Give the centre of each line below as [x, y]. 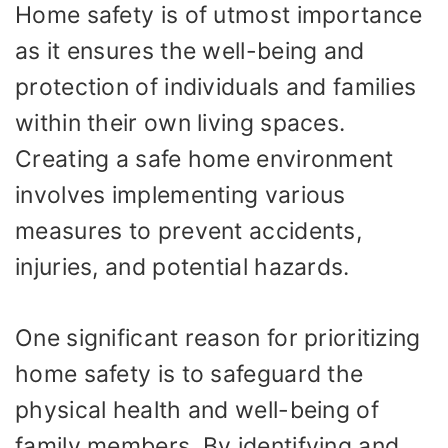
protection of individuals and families [216, 87]
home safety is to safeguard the [189, 373]
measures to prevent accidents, [188, 231]
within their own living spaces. [180, 123]
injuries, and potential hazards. [182, 267]
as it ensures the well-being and [190, 51]
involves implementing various [180, 195]
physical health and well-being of [197, 409]
